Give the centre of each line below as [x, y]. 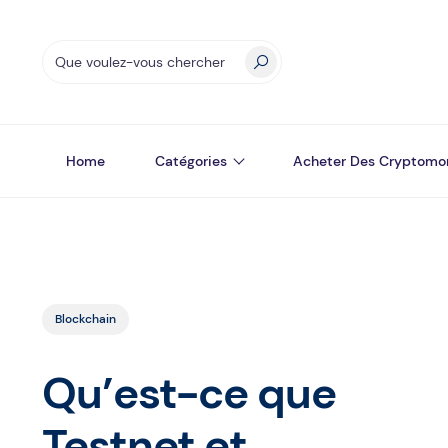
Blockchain [85, 319]
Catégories [191, 161]
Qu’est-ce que [189, 393]
